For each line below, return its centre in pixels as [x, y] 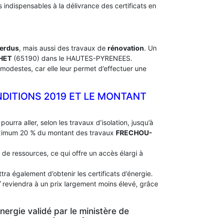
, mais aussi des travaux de [63, 48]
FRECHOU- [134, 133]
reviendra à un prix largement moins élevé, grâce [80, 184]
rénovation [126, 48]
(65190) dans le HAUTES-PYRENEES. [72, 58]
